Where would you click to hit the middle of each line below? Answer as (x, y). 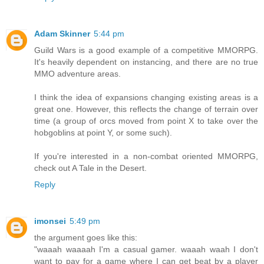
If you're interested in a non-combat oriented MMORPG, (146, 156)
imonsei (50, 221)
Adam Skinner (62, 33)
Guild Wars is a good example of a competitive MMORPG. (146, 50)
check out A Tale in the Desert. (90, 168)
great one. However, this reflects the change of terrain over (146, 109)
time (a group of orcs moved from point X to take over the (146, 121)
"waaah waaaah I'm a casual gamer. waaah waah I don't (146, 249)
